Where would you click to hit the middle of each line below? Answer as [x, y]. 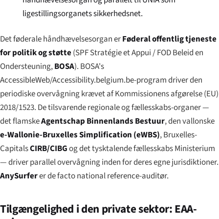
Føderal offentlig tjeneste [169, 39]
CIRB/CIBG [49, 148]
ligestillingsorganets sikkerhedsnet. [83, 13]
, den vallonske [190, 121]
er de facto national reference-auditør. [103, 176]
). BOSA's [89, 66]
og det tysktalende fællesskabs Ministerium [141, 148]
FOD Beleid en [180, 53]
